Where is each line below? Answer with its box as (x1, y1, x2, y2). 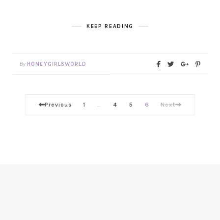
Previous (44, 101, 72, 109)
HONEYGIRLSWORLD (27, 61, 86, 68)
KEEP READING (86, 23, 134, 30)
